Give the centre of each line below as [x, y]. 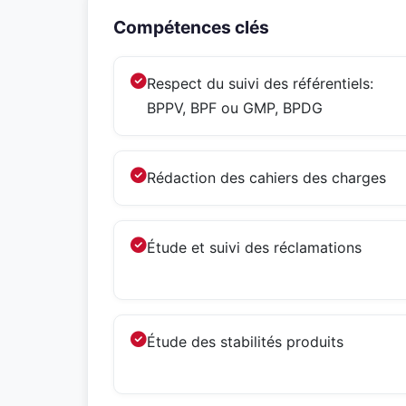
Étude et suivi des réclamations [254, 247]
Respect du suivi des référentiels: [260, 83]
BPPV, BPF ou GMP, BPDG [235, 108]
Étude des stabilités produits [245, 342]
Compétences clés [191, 27]
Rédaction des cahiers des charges [266, 178]
